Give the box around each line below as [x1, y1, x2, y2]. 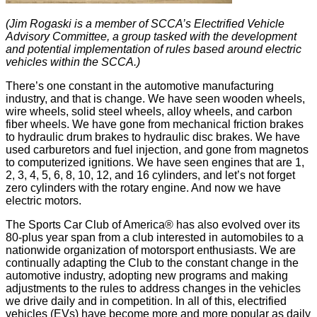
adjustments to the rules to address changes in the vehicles [6, 282, 301, 294]
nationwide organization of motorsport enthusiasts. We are [6, 244, 296, 256]
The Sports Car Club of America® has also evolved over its [6, 219, 300, 231]
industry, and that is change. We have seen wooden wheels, [6, 93, 305, 105]
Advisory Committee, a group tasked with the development [6, 30, 296, 42]
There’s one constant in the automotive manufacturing [6, 80, 274, 92]
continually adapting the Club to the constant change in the [6, 257, 299, 269]
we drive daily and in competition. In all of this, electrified [6, 295, 287, 307]
